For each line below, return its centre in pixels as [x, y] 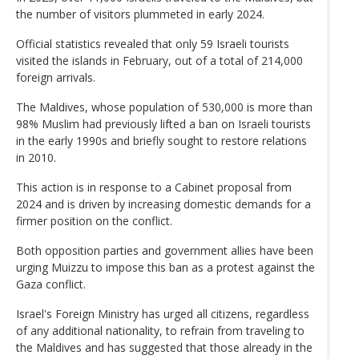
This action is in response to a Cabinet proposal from [154, 187]
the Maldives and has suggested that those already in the [164, 347]
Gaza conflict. [51, 284]
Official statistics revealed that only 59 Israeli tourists [153, 43]
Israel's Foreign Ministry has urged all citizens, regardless [163, 313]
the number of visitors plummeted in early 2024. [140, 14]
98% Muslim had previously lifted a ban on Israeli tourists [163, 123]
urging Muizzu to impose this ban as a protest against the [165, 267]
